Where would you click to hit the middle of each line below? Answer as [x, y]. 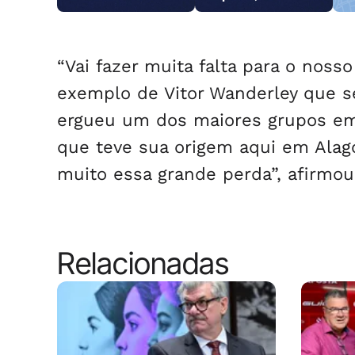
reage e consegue [250, 10]
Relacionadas [143, 263]
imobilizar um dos [251, 24]
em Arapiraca [101, 10]
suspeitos [229, 38]
